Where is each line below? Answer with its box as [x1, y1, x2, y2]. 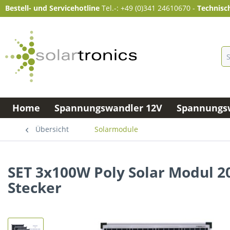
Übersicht [35, 124, 69, 134]
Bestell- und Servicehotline [5, 3, 100, 13]
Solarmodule [94, 124, 138, 134]
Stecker [8, 178, 62, 197]
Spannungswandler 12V [54, 102, 162, 114]
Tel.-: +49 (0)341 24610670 [100, 3, 193, 13]
